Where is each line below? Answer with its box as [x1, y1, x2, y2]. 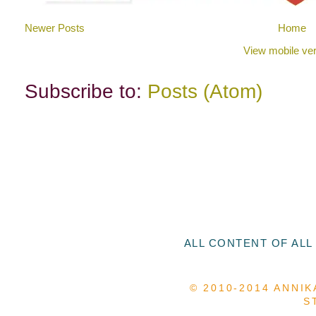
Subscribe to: [25, 80, 147, 103]
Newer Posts [25, 22, 85, 35]
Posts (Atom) [147, 80, 262, 103]
